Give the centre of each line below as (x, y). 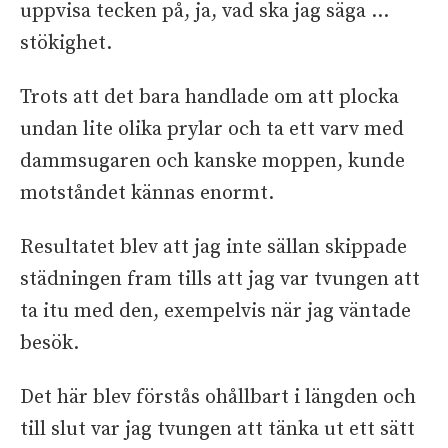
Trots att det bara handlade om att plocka (209, 97)
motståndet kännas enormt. (147, 193)
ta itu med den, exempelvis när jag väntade (215, 311)
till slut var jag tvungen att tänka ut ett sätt (217, 429)
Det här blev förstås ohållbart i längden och (218, 397)
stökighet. (66, 43)
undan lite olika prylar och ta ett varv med (212, 129)
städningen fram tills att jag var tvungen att (220, 279)
